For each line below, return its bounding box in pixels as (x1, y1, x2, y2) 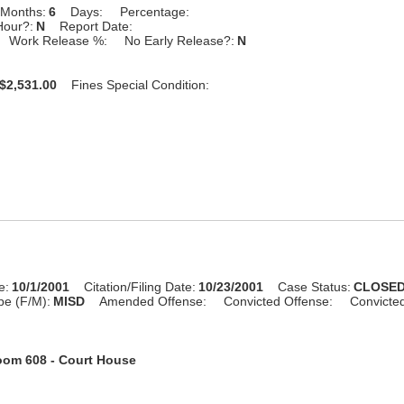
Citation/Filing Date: (84, 279, 197, 294)
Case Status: (278, 279, 352, 294)
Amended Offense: (99, 293, 207, 308)
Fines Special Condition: (71, 77, 210, 92)
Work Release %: (9, 32, 108, 48)
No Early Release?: (124, 32, 235, 48)
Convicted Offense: (224, 293, 334, 308)
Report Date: (60, 18, 133, 33)
